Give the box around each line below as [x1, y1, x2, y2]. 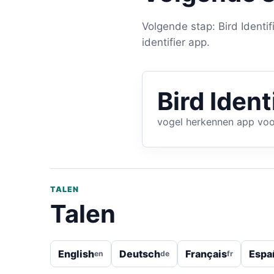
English [58, 248, 94, 260]
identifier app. [142, 35, 210, 48]
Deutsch [119, 248, 160, 260]
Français [185, 248, 227, 260]
